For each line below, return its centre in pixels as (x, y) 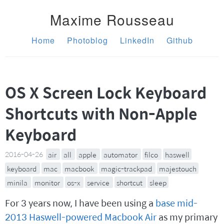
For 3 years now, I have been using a (80, 203)
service (99, 182)
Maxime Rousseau (112, 19)
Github (179, 40)
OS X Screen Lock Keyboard (106, 92)
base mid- (176, 203)
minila (18, 182)
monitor (48, 182)
